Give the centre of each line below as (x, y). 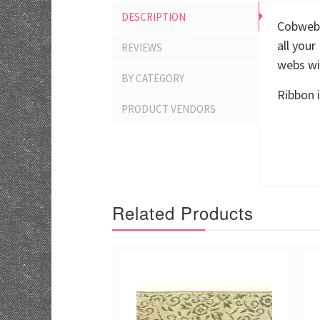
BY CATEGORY (153, 78)
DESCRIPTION (154, 17)
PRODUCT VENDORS (169, 109)
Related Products (183, 212)
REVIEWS (142, 47)
